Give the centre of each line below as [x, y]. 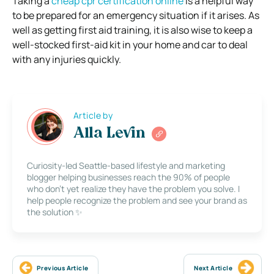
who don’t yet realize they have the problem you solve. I [133, 188]
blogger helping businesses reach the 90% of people [128, 177]
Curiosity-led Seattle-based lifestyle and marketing [126, 165]
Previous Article [63, 268]
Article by [93, 116]
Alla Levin [109, 134]
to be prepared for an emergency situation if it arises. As [136, 15]
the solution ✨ [55, 212]
